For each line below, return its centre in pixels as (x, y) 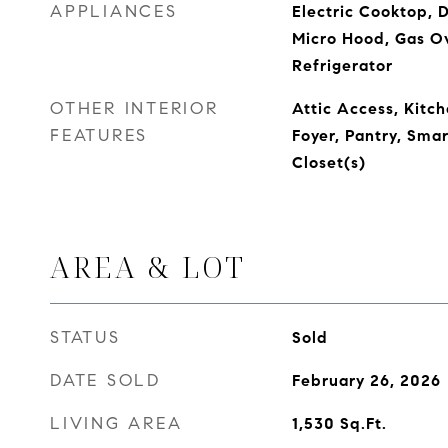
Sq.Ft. (363, 423)
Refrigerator (342, 65)
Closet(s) (328, 162)
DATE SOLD (105, 380)
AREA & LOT (148, 266)
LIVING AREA (116, 423)
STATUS (85, 337)
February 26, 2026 (366, 380)
